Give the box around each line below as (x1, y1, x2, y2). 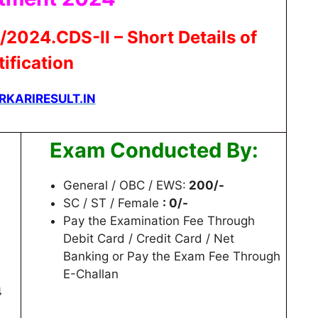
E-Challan (63, 266, 119, 281)
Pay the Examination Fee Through (63, 213, 255, 228)
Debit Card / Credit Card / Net (63, 231, 234, 246)
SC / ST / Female (63, 195, 163, 210)
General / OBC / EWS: (63, 177, 186, 192)
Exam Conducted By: (49, 137, 258, 163)
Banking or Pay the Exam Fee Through (63, 248, 280, 263)
